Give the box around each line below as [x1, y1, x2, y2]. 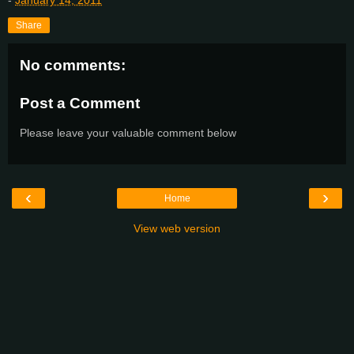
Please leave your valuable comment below [20, 126, 236, 140]
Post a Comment [20, 94, 140, 111]
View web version [134, 221, 220, 235]
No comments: [20, 57, 126, 74]
